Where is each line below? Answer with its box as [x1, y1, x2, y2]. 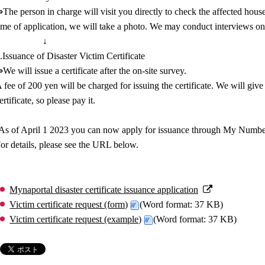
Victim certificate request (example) [9, 214, 142, 224]
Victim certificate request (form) [9, 199, 128, 209]
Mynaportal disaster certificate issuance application [9, 185, 199, 195]
